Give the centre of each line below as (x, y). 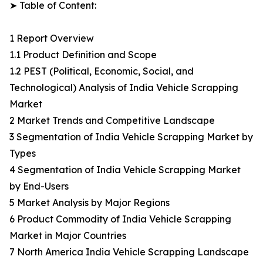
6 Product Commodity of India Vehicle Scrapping (120, 219)
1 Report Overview (52, 38)
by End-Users (39, 186)
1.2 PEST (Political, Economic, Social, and (102, 71)
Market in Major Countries (68, 236)
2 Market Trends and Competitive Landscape (112, 121)
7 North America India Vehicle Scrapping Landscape (129, 252)
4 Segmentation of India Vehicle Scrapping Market (125, 170)
